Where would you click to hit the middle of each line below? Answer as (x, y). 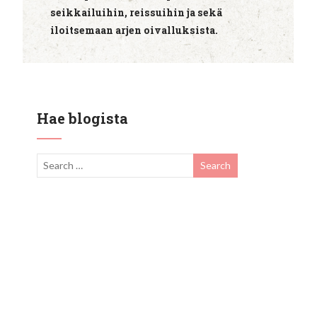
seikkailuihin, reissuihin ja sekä (136, 13)
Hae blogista (83, 118)
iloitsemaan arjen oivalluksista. (134, 30)
